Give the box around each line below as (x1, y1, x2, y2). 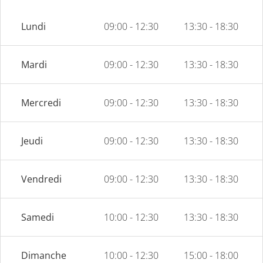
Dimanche (21, 248, 66, 262)
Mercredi (21, 96, 61, 109)
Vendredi (21, 172, 62, 186)
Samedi (21, 210, 54, 224)
